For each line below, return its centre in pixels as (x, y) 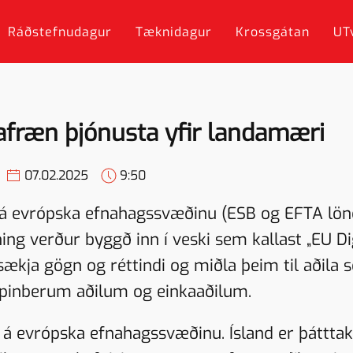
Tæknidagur (174, 32)
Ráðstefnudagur (60, 32)
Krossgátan (273, 32)
